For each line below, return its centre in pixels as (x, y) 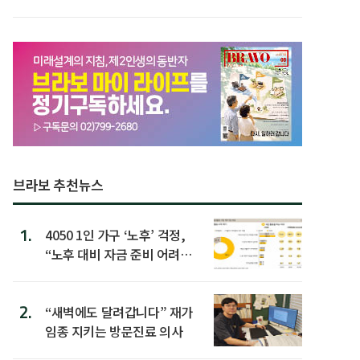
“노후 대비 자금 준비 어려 (112, 254)
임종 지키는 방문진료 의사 (114, 331)
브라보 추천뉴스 (58, 184)
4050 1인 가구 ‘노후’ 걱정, (115, 234)
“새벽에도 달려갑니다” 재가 (119, 311)
